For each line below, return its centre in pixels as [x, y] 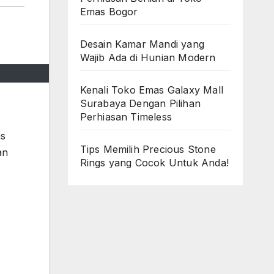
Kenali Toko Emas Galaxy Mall [152, 90]
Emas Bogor [110, 12]
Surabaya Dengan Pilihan [140, 103]
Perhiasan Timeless [126, 117]
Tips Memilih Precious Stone [148, 149]
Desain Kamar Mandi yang [142, 44]
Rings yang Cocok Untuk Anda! [154, 163]
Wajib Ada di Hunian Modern [148, 57]
